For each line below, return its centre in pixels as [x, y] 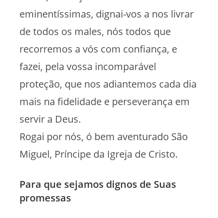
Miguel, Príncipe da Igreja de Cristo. [99, 154]
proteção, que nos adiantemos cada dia [108, 84]
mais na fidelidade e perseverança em [105, 101]
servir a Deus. [50, 119]
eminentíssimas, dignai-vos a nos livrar [107, 14]
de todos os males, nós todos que [95, 31]
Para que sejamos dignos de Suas [98, 184]
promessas [45, 198]
